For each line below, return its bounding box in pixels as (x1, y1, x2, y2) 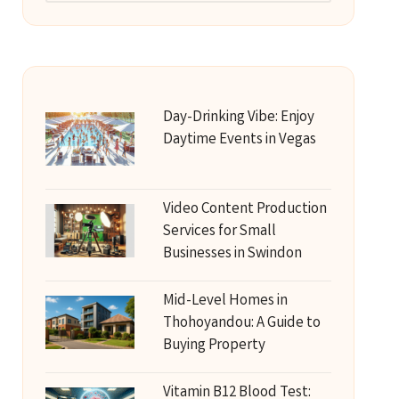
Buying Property (162, 335, 265, 357)
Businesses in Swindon (162, 243, 302, 265)
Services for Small (162, 221, 276, 243)
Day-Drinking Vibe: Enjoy (162, 107, 314, 129)
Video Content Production (162, 199, 327, 221)
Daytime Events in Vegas (162, 129, 316, 151)
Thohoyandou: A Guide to (162, 313, 321, 335)
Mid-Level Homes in (162, 290, 288, 313)
